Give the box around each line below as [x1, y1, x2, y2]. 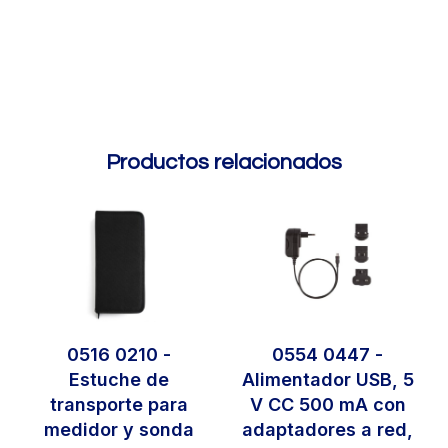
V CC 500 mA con [249, 394, 406, 416]
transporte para [49, 394, 188, 416]
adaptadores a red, [242, 419, 414, 441]
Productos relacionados [106, 151, 342, 175]
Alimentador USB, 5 [241, 369, 414, 391]
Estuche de [68, 369, 169, 391]
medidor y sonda [43, 419, 194, 441]
